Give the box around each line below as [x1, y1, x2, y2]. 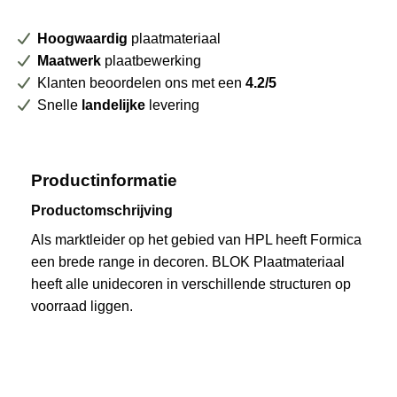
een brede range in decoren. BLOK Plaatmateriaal [31, 254, 345, 270]
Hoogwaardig [37, 30, 128, 46]
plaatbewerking [101, 52, 201, 68]
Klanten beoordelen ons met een [37, 74, 245, 90]
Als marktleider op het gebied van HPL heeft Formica [31, 232, 362, 248]
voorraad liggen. [31, 299, 133, 315]
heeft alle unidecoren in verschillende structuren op [31, 276, 351, 292]
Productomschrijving [31, 203, 173, 219]
